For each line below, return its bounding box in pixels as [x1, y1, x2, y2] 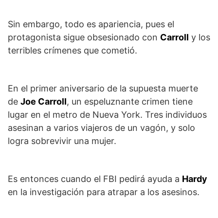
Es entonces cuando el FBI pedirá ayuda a [8, 173, 182, 184]
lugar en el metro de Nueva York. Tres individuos [8, 109, 207, 120]
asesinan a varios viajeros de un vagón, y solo [8, 122, 195, 133]
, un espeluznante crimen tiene [67, 96, 193, 107]
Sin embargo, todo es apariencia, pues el [8, 18, 174, 29]
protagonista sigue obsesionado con [8, 32, 160, 42]
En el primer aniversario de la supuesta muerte [8, 83, 198, 93]
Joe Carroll [20, 96, 67, 107]
